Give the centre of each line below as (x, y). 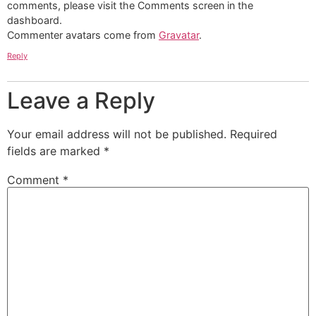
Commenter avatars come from (83, 35)
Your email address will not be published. (117, 134)
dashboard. (35, 20)
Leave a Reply (81, 101)
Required (254, 134)
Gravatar (179, 35)
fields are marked (55, 151)
